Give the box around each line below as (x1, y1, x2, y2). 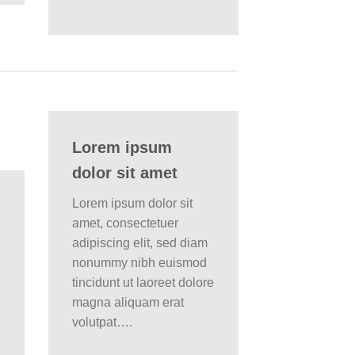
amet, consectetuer (72, 216, 178, 230)
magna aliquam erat (72, 295, 184, 309)
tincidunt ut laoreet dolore (72, 275, 214, 289)
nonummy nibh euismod (72, 255, 207, 269)
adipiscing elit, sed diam (72, 235, 208, 250)
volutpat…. (72, 315, 132, 329)
